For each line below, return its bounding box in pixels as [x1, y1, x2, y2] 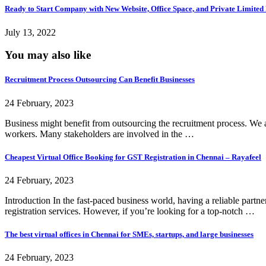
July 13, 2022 [5, 27, 56, 37]
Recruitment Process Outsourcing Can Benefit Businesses [5, 75, 195, 84]
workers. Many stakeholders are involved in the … [5, 128, 194, 139]
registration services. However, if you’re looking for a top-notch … [5, 205, 255, 216]
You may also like [5, 49, 91, 62]
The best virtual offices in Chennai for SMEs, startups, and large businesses [5, 230, 254, 239]
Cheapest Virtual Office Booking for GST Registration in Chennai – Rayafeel [5, 152, 261, 161]
